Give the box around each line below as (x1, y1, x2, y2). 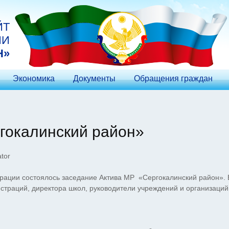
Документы (73, 74, 116, 83)
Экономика (13, 74, 55, 83)
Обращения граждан (134, 74, 213, 83)
